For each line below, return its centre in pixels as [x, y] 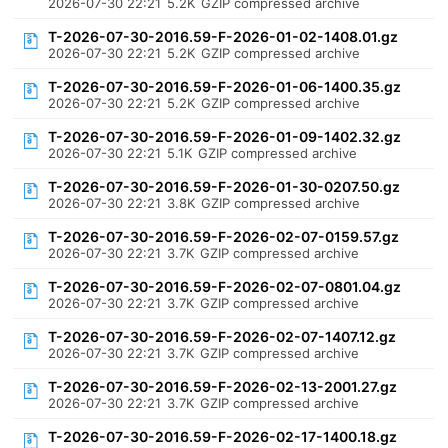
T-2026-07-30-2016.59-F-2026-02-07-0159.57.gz [224, 236]
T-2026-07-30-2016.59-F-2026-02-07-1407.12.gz [222, 336]
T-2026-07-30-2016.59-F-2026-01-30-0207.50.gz [224, 186]
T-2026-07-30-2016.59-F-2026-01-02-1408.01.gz [223, 36]
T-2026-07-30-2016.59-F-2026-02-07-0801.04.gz [225, 286]
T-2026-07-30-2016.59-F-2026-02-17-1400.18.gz [223, 436]
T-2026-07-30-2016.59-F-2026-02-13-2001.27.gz [223, 386]
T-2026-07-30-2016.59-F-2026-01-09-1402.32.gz [225, 136]
